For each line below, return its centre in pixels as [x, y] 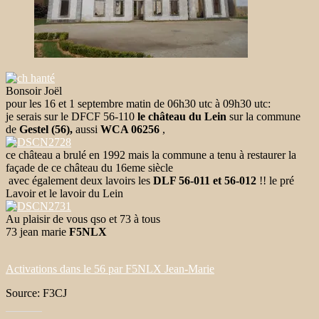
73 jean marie [37, 231]
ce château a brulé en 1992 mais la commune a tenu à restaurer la [151, 155]
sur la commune [263, 116]
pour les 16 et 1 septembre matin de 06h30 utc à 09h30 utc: [138, 103]
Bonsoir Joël [34, 90]
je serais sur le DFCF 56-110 [72, 116]
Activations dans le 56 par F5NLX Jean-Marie [110, 268]
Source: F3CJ [36, 293]
